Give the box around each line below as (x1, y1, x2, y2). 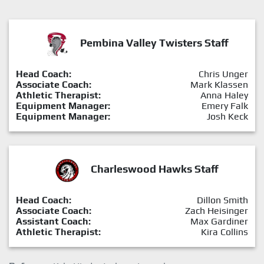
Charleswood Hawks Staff (90, 162, 219, 175)
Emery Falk (202, 100, 248, 111)
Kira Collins (201, 226, 248, 237)
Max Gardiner (190, 215, 248, 227)
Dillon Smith (197, 194, 248, 206)
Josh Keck (207, 110, 248, 122)
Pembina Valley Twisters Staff (80, 36, 229, 49)
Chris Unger (199, 68, 248, 80)
